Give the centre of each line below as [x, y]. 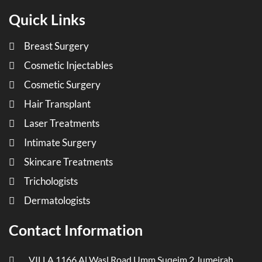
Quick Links [47, 19]
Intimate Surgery [60, 142]
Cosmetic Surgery [62, 84]
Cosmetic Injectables [68, 65]
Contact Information [76, 230]
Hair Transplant [57, 104]
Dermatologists [57, 200]
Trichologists [51, 181]
